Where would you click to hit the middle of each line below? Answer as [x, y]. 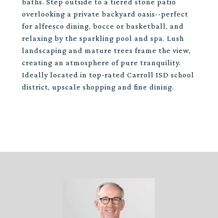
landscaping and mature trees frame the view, [106, 50]
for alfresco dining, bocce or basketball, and [103, 26]
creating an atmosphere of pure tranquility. [101, 63]
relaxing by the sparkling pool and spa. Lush [103, 38]
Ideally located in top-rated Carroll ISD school [108, 75]
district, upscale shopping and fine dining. [98, 87]
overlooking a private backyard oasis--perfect [105, 14]
